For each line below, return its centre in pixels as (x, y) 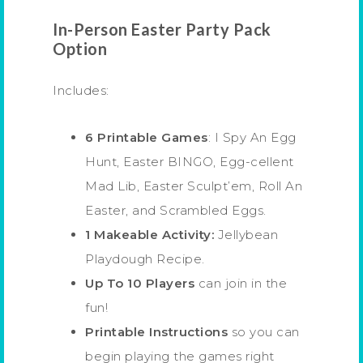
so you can (264, 331)
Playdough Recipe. (145, 258)
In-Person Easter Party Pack (162, 29)
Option (80, 48)
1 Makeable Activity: (149, 234)
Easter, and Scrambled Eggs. (176, 210)
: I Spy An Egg (252, 137)
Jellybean (246, 234)
